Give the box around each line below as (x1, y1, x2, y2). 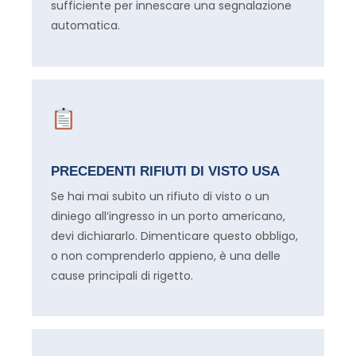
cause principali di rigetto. (51, 267, 193, 284)
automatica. (51, 17, 120, 34)
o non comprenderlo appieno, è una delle (51, 247, 281, 264)
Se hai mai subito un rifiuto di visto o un (51, 188, 269, 204)
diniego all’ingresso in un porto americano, (51, 207, 285, 224)
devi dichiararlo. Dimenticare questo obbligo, (51, 227, 298, 244)
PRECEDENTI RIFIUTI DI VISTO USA (51, 163, 280, 179)
